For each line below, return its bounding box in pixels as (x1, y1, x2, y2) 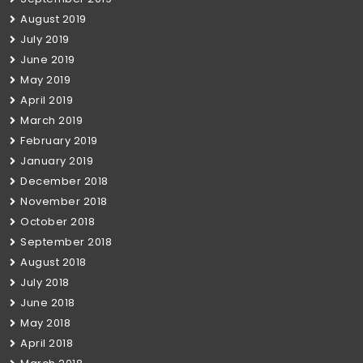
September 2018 (20, 233, 112, 250)
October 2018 (20, 213, 95, 229)
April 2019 (20, 92, 73, 108)
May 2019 (20, 71, 70, 88)
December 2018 (20, 173, 109, 189)
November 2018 (20, 193, 108, 209)
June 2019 (20, 51, 75, 67)
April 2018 (20, 335, 73, 351)
